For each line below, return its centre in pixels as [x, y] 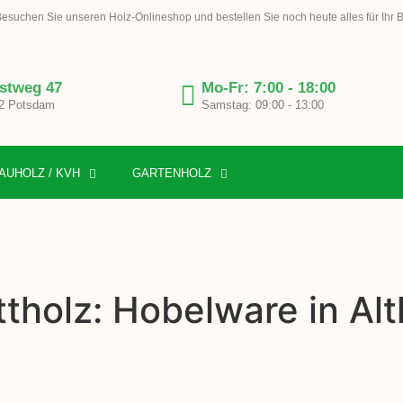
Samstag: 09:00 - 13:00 [262, 105]
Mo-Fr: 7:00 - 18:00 [268, 88]
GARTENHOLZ [172, 174]
